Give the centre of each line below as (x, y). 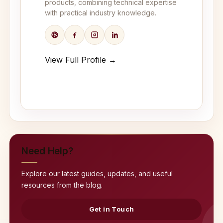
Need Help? (48, 151)
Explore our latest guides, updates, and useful (97, 173)
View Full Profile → (81, 60)
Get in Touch (111, 209)
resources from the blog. (62, 185)
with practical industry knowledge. (101, 13)
